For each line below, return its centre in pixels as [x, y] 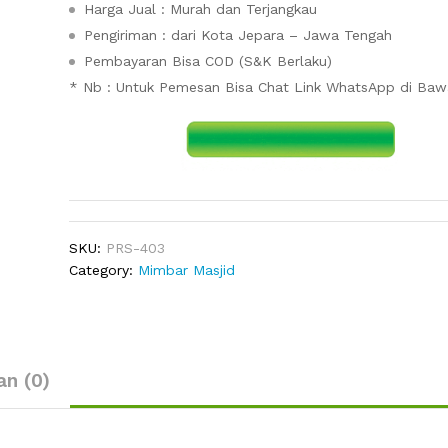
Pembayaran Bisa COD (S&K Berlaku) [208, 61]
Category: [104, 270]
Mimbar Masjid [187, 270]
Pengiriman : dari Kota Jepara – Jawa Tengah [238, 35]
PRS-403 [136, 248]
